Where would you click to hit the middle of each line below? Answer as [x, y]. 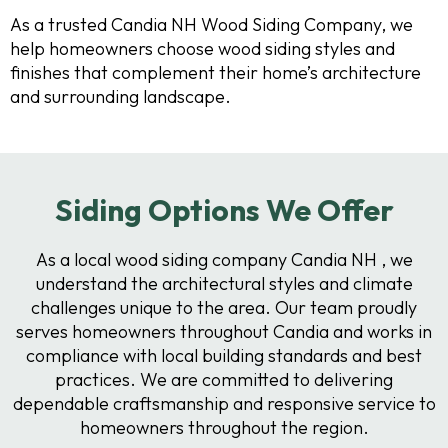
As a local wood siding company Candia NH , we [224, 260]
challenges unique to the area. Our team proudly [224, 308]
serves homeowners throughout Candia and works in [224, 332]
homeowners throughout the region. [224, 428]
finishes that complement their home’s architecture [215, 72]
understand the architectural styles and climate [224, 284]
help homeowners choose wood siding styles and [202, 48]
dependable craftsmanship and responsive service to [224, 404]
